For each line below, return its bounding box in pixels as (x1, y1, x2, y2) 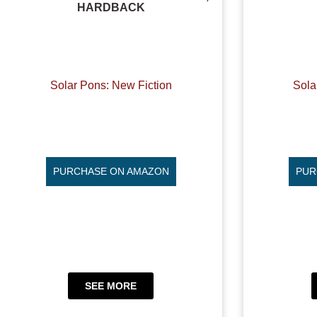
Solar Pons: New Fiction (50, 79, 172, 91)
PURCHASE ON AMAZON (52, 166, 169, 178)
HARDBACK (76, 1, 145, 14)
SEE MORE (85, 279, 137, 292)
